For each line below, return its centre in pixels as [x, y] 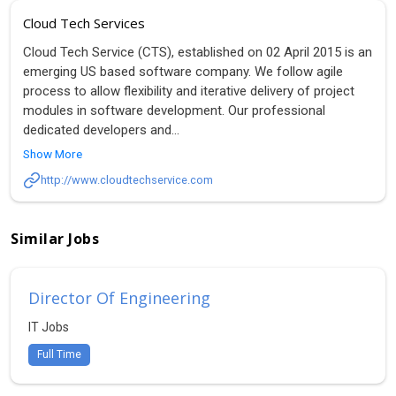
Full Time [59, 354]
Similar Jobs [55, 238]
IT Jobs [49, 327]
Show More [53, 153]
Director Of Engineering [119, 297]
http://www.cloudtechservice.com [127, 179]
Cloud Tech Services [84, 23]
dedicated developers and [97, 129]
